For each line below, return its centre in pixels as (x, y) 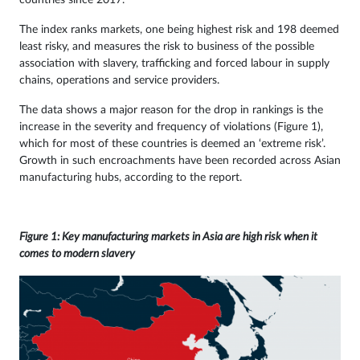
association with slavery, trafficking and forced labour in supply (174, 64)
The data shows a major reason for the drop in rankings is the (171, 110)
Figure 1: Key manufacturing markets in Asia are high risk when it (168, 237)
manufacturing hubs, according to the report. (131, 178)
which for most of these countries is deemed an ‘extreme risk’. (172, 144)
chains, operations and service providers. (119, 81)
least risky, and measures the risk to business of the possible (167, 47)
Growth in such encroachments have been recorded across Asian (180, 161)
